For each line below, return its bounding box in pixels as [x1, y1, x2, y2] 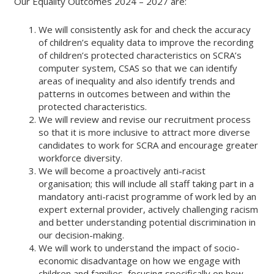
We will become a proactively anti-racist [39, 165, 206, 177]
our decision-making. [39, 229, 127, 241]
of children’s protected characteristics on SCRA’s [39, 49, 242, 61]
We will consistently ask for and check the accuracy [39, 23, 251, 35]
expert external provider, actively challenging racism [39, 203, 259, 215]
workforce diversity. [39, 152, 125, 164]
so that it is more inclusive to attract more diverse [39, 126, 251, 138]
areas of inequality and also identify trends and [39, 75, 235, 87]
